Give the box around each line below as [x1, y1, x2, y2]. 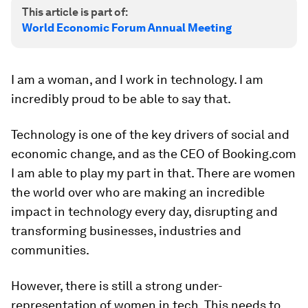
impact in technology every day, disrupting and [11, 204, 278, 219]
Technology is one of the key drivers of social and [11, 127, 289, 142]
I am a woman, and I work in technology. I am [11, 72, 263, 87]
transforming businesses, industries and [11, 223, 241, 238]
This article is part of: [22, 5, 128, 19]
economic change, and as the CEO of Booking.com [11, 146, 296, 161]
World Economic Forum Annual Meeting [22, 21, 232, 34]
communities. [11, 243, 89, 257]
